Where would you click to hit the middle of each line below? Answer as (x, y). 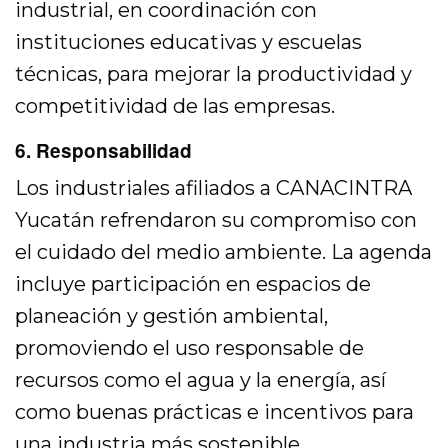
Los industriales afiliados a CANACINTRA (214, 188)
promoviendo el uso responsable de (190, 348)
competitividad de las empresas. (175, 106)
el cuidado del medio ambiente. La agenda (224, 252)
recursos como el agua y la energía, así (201, 380)
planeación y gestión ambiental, (172, 316)
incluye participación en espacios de (193, 284)
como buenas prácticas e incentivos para (215, 412)
